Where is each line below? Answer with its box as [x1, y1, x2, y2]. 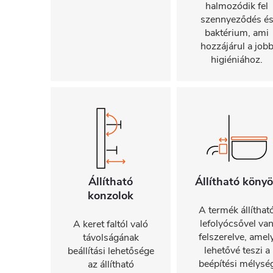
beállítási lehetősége [67, 244, 154, 258]
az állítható [87, 258, 134, 271]
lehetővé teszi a [204, 244, 270, 257]
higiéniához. [211, 53, 263, 66]
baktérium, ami [205, 26, 269, 40]
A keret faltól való [73, 218, 148, 231]
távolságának [82, 231, 139, 244]
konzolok [88, 188, 133, 203]
